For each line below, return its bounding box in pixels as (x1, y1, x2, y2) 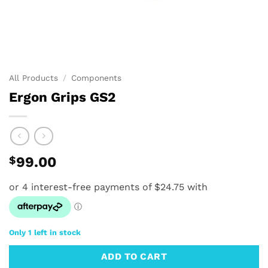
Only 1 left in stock (9, 228, 81, 237)
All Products (9, 73, 58, 83)
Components (71, 73, 122, 83)
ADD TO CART (100, 251, 167, 263)
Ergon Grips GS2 (9, 89, 115, 105)
